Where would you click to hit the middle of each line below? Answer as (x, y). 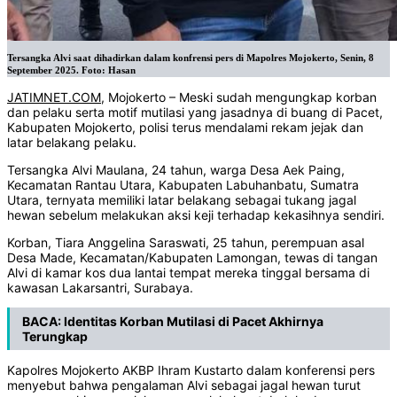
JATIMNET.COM (54, 97)
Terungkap (55, 337)
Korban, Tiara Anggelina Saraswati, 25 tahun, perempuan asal (186, 243)
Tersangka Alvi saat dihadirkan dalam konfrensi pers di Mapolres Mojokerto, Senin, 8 (191, 58)
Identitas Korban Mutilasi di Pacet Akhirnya (194, 322)
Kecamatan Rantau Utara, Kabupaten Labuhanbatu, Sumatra (183, 185)
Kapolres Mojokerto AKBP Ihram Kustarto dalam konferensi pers (191, 370)
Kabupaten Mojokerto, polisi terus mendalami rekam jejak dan (185, 128)
